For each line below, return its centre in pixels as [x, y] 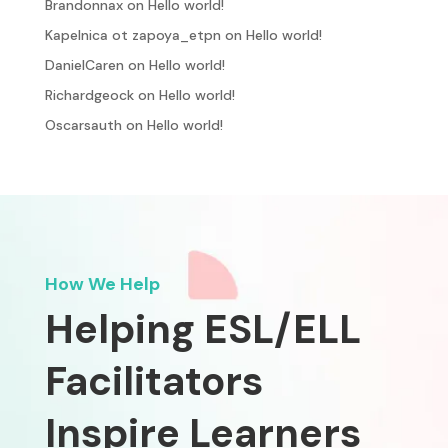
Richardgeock [89, 95]
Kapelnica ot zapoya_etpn [132, 35]
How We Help [102, 284]
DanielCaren [84, 65]
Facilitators [153, 381]
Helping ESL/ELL [202, 329]
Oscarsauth [83, 125]
